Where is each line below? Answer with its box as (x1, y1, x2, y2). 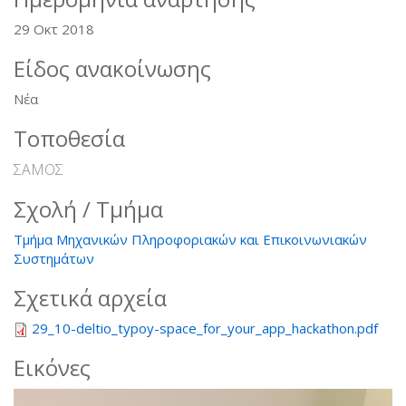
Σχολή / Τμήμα (14, 193, 163, 224)
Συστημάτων (14, 248, 94, 267)
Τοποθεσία (14, 122, 125, 153)
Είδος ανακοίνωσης (14, 53, 211, 83)
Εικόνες (14, 352, 91, 382)
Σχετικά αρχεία (14, 282, 167, 313)
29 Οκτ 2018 (14, 19, 94, 38)
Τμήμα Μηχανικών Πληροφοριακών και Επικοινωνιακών (14, 229, 367, 248)
